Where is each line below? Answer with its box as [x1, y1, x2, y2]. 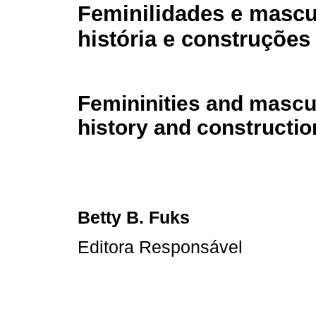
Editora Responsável [78, 237, 243, 257]
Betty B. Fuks [78, 208, 190, 228]
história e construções [78, 27, 310, 52]
